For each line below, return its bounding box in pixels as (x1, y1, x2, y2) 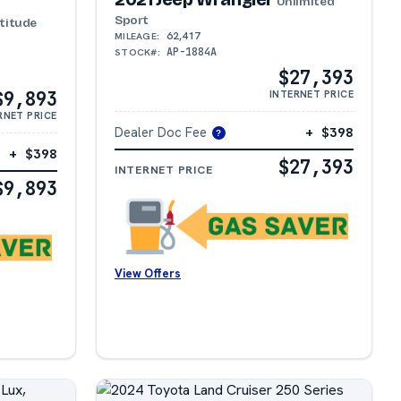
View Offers (114, 265, 181, 281)
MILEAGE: (114, 29, 160, 42)
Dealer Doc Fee (114, 123, 207, 141)
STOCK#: (114, 45, 161, 58)
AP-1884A (166, 44, 217, 59)
